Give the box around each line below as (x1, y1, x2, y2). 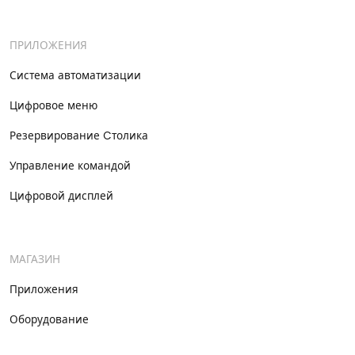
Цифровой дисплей (10, 189, 113, 204)
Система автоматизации (10, 68, 141, 84)
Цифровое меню (10, 98, 97, 114)
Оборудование (10, 312, 89, 328)
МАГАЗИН (10, 252, 60, 268)
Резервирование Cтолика (10, 128, 148, 144)
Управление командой (10, 158, 131, 174)
